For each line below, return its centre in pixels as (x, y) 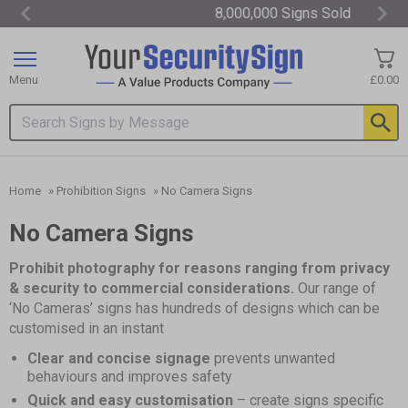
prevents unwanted (273, 359)
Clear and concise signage (119, 359)
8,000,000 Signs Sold (204, 13)
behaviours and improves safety (130, 377)
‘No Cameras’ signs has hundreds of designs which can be (194, 309)
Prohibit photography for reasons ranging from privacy (199, 269)
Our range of (335, 289)
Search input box (63, 132)
